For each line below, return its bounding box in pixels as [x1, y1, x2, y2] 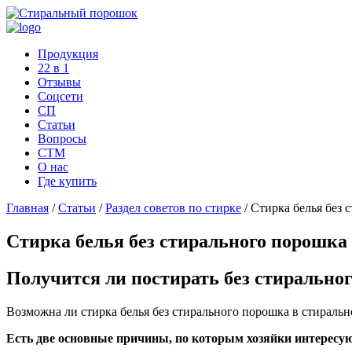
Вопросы [38, 132, 86, 145]
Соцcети [38, 90, 83, 103]
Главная [6, 201, 49, 214]
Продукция [38, 47, 98, 60]
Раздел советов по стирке [105, 201, 241, 214]
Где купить [38, 174, 97, 188]
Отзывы [38, 75, 81, 89]
